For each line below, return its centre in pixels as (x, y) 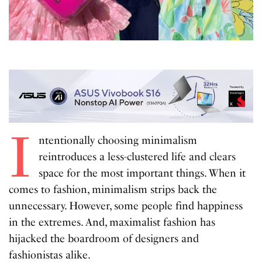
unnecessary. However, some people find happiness (126, 206)
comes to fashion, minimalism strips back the (113, 190)
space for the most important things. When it (142, 173)
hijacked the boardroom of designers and (104, 239)
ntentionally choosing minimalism (118, 141)
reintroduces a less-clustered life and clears (137, 157)
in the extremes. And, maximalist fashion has (112, 223)
